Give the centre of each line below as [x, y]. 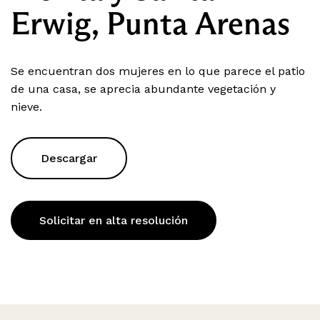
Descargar [69, 158]
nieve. [26, 106]
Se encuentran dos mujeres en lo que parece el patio [158, 71]
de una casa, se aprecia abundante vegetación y [143, 89]
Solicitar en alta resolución [114, 220]
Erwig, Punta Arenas [150, 23]
